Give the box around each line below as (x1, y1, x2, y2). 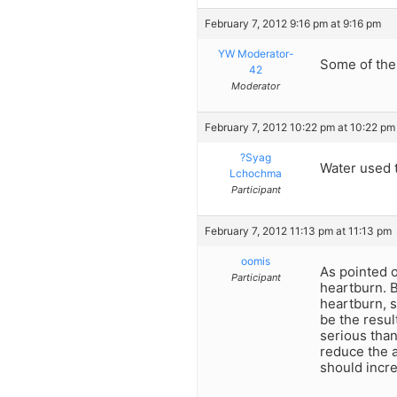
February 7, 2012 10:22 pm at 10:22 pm (205, 120, 395, 134)
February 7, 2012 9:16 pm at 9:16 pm (205, 16, 381, 30)
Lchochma (230, 166, 282, 180)
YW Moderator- (217, 46, 294, 60)
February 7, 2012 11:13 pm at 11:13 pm (205, 223, 392, 237)
